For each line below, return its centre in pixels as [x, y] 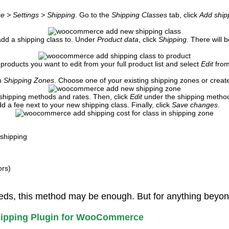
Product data [118, 39]
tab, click [183, 15]
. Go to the [93, 15]
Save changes [195, 105]
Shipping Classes [139, 15]
